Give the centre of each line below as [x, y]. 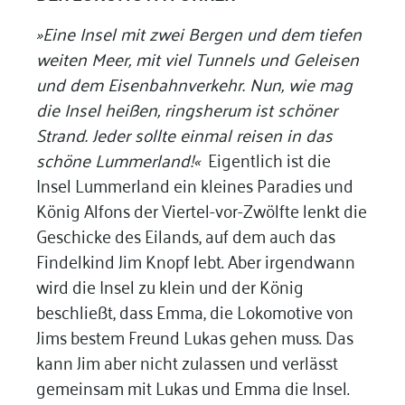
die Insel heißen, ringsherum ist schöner [186, 108]
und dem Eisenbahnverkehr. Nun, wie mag [194, 82]
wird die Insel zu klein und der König [170, 285]
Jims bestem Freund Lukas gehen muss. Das [194, 335]
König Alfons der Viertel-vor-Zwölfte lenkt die [201, 209]
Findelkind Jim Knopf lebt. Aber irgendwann [195, 259]
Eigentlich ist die [267, 158]
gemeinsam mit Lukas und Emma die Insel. [193, 386]
